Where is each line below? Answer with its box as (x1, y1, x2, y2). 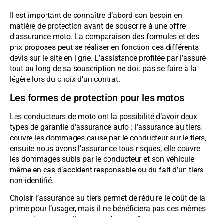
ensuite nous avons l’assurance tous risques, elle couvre (10, 143, 200, 153)
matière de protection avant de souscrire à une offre (10, 21, 186, 31)
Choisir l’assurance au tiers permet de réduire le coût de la (10, 193, 205, 202)
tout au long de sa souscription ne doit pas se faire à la (10, 64, 197, 74)
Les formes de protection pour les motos (10, 92, 184, 104)
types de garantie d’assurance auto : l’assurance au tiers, (10, 122, 202, 132)
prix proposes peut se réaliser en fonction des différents (10, 43, 199, 52)
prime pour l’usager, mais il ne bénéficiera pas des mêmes (10, 203, 206, 213)
